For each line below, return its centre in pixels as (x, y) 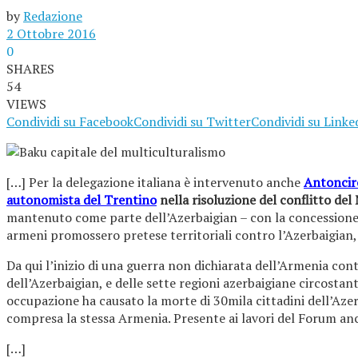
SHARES (30, 69)
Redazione (53, 16)
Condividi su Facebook (70, 121)
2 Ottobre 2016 (51, 34)
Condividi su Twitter (192, 121)
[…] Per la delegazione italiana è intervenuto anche (155, 182)
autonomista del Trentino (82, 200)
